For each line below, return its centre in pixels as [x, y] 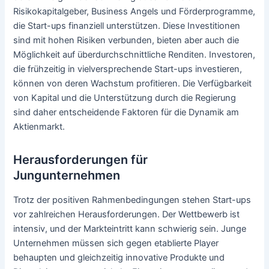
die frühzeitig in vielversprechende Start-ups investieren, [128, 69]
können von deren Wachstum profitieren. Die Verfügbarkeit [133, 84]
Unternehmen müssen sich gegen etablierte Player [116, 243]
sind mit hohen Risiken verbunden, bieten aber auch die [126, 41]
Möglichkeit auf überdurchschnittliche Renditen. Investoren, [134, 55]
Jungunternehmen [67, 176]
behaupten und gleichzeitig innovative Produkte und [119, 258]
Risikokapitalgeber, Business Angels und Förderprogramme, [134, 12]
